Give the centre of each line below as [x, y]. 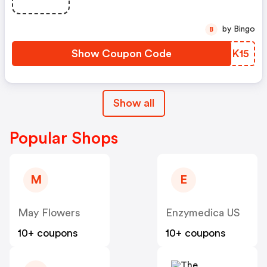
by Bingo [244, 30]
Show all [133, 103]
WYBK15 [228, 54]
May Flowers [49, 213]
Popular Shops [64, 139]
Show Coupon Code [122, 54]
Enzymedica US [203, 213]
